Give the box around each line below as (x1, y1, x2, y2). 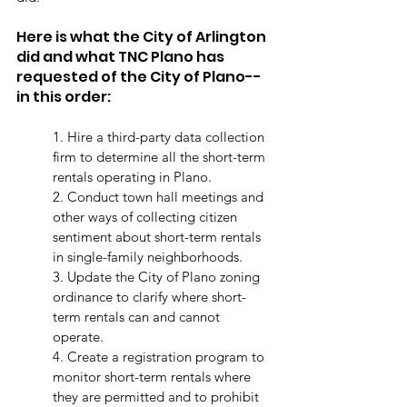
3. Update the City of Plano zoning (53, 268, 263, 286)
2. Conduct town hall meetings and (53, 188, 267, 206)
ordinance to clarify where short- (53, 288, 246, 306)
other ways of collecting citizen (53, 208, 241, 226)
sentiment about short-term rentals (53, 228, 264, 246)
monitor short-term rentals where (53, 368, 254, 386)
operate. (53, 328, 107, 346)
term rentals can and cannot (53, 308, 223, 326)
